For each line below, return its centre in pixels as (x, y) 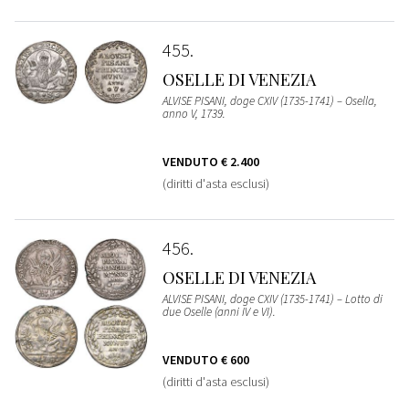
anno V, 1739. (194, 114)
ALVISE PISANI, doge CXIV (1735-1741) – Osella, (269, 101)
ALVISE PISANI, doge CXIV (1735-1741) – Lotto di (272, 299)
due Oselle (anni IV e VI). (219, 312)
